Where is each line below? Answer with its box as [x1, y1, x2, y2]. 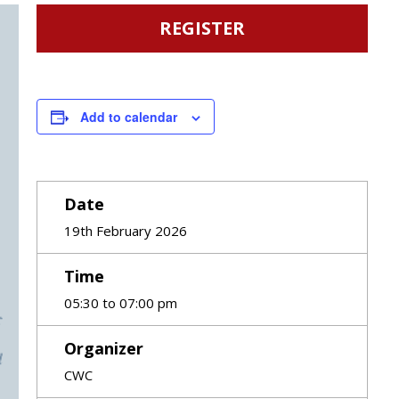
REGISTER [159, 16, 245, 40]
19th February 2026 [63, 222, 187, 240]
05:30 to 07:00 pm [63, 294, 177, 312]
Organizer [63, 338, 143, 359]
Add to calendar [79, 108, 177, 126]
